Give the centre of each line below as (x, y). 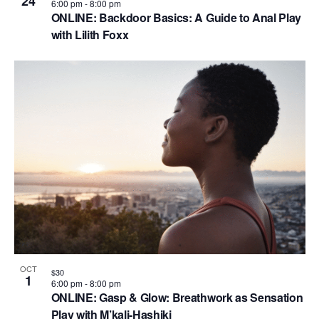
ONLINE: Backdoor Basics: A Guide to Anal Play (176, 17)
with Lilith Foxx (90, 34)
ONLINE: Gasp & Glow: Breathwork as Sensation (177, 298)
